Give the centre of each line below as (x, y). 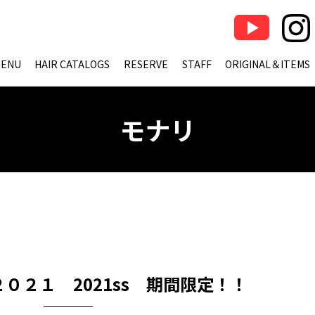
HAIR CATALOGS (72, 64)
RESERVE (146, 64)
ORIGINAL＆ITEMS (268, 64)
